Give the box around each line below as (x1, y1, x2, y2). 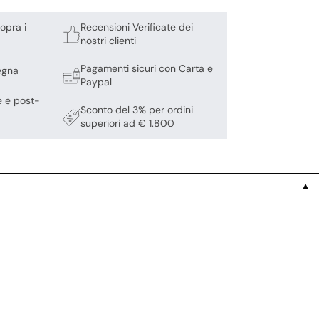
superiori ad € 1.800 (80, 117, 175, 130)
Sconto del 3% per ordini (80, 103, 194, 117)
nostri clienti (80, 34, 137, 48)
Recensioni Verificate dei (80, 21, 194, 34)
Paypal (80, 75, 113, 89)
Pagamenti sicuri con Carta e (80, 62, 214, 75)
